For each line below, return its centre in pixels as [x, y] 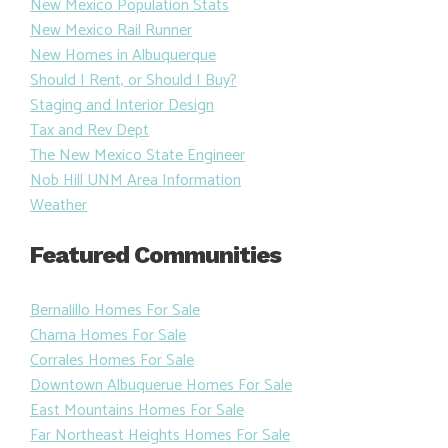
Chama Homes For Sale [108, 400]
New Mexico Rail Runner [111, 94]
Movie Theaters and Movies [121, 44]
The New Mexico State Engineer [137, 219]
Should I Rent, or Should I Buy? [133, 144]
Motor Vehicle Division [104, 19]
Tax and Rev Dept [89, 194]
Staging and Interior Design [122, 169]
